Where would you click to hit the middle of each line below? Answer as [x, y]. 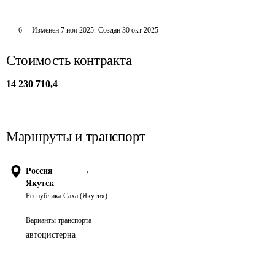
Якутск [40, 183]
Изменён [46, 30]
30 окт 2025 [140, 30]
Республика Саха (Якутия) [67, 196]
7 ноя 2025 [77, 30]
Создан [109, 30]
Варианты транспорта [59, 220]
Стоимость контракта [69, 60]
